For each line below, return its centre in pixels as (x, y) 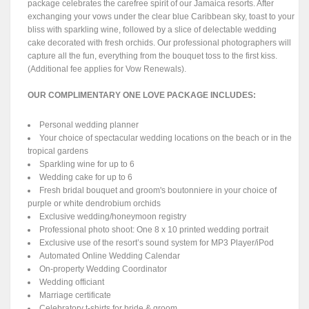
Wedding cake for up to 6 (86, 178)
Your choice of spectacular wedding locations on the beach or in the (166, 138)
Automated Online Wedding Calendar (110, 256)
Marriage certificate (76, 296)
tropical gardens (58, 151)
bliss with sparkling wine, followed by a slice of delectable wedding (152, 30)
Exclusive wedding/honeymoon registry (113, 217)
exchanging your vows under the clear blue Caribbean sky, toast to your (161, 17)
